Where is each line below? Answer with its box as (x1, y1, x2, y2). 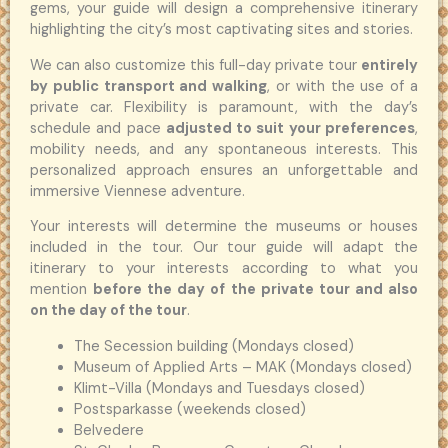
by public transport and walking (30, 76, 268, 96)
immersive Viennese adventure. (30, 181, 245, 201)
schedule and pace (30, 118, 166, 138)
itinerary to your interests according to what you (30, 259, 418, 279)
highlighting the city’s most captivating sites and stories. (30, 20, 413, 40)
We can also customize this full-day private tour (30, 55, 361, 75)
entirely (361, 55, 418, 75)
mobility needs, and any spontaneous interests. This (30, 139, 418, 159)
